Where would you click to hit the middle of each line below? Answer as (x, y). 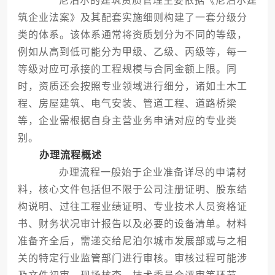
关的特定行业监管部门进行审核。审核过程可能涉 (132, 258)
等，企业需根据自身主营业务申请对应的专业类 (127, 121)
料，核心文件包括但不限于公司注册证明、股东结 (132, 190)
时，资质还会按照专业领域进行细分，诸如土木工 (132, 87)
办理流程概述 (70, 155)
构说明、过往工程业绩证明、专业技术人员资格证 (132, 207)
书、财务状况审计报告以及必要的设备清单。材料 (132, 224)
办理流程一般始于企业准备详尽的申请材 (142, 172)
